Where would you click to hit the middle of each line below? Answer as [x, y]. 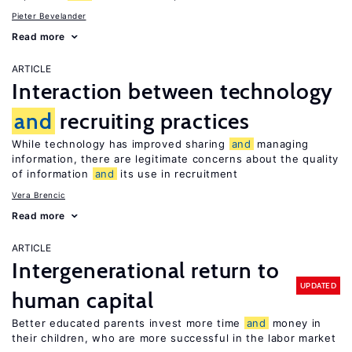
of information [52, 174]
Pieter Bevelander [49, 16]
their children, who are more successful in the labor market [174, 338]
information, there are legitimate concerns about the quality [176, 159]
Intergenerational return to [146, 270]
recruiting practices [152, 121]
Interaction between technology [173, 91]
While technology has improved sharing [121, 144]
